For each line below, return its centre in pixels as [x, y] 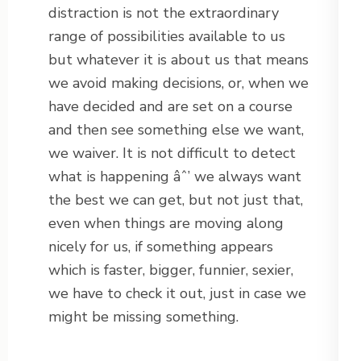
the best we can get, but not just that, [176, 200]
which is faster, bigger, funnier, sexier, [171, 270]
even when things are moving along [166, 224]
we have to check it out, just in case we [177, 294]
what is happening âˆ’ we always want [175, 177]
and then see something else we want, [176, 130]
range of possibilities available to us [167, 37]
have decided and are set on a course [170, 107]
